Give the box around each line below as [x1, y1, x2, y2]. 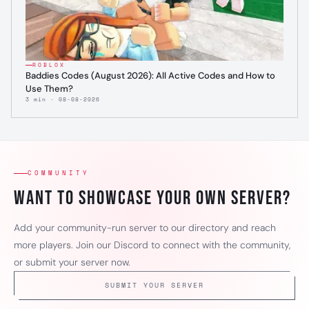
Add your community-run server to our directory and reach [14, 221, 276, 235]
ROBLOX [32, 61, 66, 70]
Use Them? [26, 83, 73, 95]
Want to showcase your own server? [14, 187, 291, 210]
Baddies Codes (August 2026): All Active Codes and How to [26, 70, 275, 82]
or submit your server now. [14, 256, 130, 269]
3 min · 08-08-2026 [26, 95, 100, 104]
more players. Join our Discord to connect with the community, [14, 239, 290, 252]
